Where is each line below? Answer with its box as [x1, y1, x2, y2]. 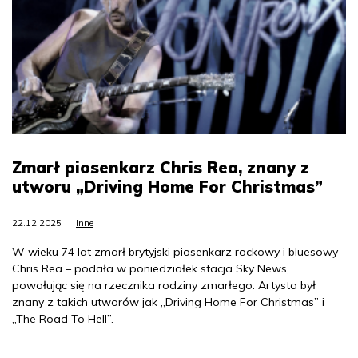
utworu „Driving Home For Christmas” [12, 177, 323, 197]
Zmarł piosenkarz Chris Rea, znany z [12, 157, 309, 178]
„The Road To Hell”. [12, 312, 113, 327]
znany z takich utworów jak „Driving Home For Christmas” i [12, 295, 324, 310]
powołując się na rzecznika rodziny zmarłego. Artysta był [12, 278, 316, 293]
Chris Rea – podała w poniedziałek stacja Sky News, [12, 261, 289, 276]
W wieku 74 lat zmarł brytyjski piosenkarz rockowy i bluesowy [12, 245, 338, 260]
